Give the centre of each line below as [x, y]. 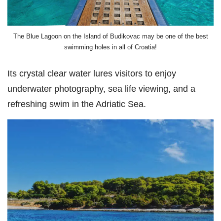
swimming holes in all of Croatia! [110, 47]
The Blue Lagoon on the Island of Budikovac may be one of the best [110, 36]
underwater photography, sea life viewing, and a [101, 88]
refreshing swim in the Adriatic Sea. [77, 104]
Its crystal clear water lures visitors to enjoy [92, 73]
